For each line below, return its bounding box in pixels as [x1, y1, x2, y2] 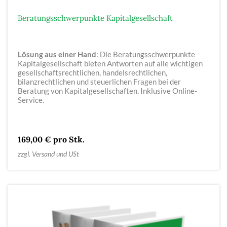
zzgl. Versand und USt [18, 149, 79, 158]
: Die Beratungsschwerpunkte [96, 49, 195, 59]
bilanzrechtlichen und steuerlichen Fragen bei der [18, 77, 181, 86]
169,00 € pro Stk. [18, 134, 85, 144]
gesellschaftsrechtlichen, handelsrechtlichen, [18, 67, 167, 77]
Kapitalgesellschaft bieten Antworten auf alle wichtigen [18, 58, 203, 68]
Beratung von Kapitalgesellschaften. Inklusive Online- [18, 86, 197, 95]
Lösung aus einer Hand [18, 49, 96, 59]
